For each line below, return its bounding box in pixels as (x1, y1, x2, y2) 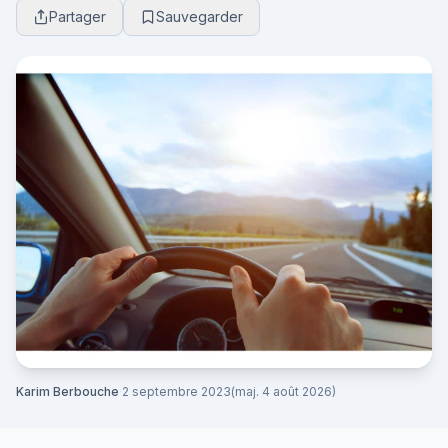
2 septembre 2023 (122, 384, 231, 399)
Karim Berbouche (16, 384, 119, 399)
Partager (49, 8, 106, 25)
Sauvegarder (156, 8, 243, 25)
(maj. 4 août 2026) (231, 384, 336, 399)
